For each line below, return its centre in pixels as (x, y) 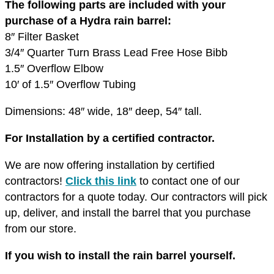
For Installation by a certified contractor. (111, 138)
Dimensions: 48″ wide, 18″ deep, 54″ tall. (103, 111)
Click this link (101, 181)
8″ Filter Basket (42, 37)
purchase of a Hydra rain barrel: (88, 21)
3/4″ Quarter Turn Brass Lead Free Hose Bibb (116, 53)
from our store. (41, 229)
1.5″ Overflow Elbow (54, 68)
